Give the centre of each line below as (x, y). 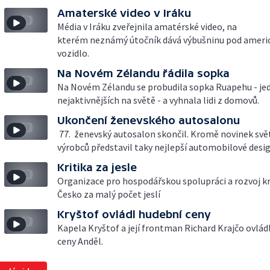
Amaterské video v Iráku (124, 13)
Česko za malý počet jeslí (109, 194)
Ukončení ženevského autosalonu (149, 120)
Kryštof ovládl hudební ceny (134, 214)
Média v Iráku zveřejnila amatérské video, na (147, 27)
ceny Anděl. (80, 241)
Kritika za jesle (97, 167)
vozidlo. (73, 53)
